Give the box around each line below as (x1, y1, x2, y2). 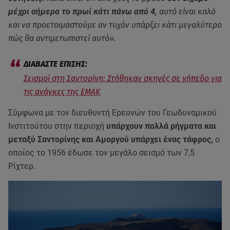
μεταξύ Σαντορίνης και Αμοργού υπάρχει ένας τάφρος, (8, 134, 213, 144)
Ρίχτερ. (8, 161, 37, 171)
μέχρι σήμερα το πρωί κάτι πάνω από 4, (8, 6, 157, 16)
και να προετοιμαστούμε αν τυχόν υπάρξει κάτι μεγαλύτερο (8, 20, 222, 30)
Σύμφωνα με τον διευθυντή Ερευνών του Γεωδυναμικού (8, 107, 217, 118)
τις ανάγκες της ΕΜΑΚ (24, 86, 100, 97)
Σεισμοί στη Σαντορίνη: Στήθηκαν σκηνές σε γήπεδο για (24, 73, 222, 83)
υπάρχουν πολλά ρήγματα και (106, 121, 216, 131)
